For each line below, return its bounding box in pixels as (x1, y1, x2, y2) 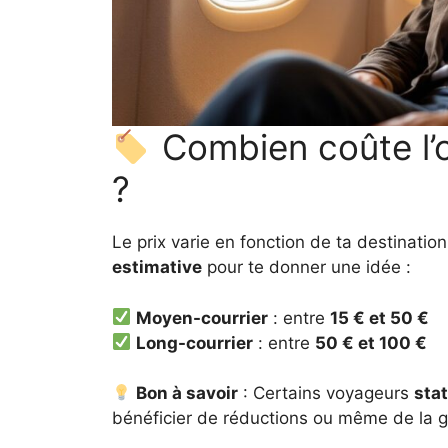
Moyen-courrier (136, 307, 269, 328)
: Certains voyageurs (238, 383, 415, 404)
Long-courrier (136, 332, 254, 353)
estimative (112, 257, 202, 278)
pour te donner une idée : (202, 257, 411, 278)
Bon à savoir (136, 383, 239, 404)
